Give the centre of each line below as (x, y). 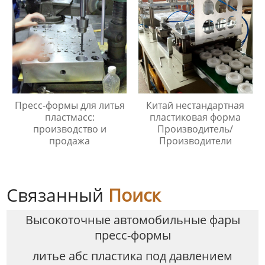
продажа (70, 140)
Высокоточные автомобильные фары (132, 220)
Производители (195, 140)
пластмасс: (70, 117)
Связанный (58, 195)
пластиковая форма (195, 117)
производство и (70, 129)
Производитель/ (195, 129)
